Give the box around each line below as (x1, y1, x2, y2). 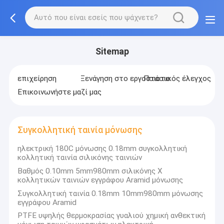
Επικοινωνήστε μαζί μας (17, 87, 102, 96)
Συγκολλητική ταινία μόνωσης (17, 125, 143, 135)
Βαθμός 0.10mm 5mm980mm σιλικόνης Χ (17, 166, 163, 175)
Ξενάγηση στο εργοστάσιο (80, 74, 170, 83)
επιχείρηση (17, 74, 57, 83)
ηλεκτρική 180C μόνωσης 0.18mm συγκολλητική (17, 143, 187, 153)
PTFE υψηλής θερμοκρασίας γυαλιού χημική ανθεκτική (17, 211, 206, 220)
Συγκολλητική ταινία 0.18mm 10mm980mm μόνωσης (17, 188, 203, 198)
